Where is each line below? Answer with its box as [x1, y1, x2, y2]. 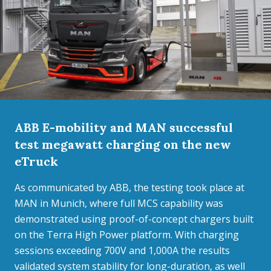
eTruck [15, 154, 58, 169]
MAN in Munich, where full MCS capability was [15, 197, 223, 210]
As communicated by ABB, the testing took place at [15, 181, 244, 194]
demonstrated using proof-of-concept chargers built [15, 212, 253, 226]
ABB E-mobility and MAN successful [15, 120, 233, 135]
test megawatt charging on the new [15, 137, 231, 152]
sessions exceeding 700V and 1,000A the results [15, 244, 230, 257]
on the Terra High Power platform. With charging [15, 228, 239, 241]
